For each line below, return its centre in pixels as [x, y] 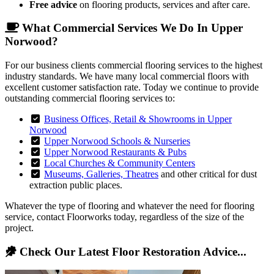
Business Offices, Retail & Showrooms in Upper [138, 119]
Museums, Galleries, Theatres [101, 174]
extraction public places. [76, 185]
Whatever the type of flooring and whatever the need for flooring [130, 206]
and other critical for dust [208, 174]
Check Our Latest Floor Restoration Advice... [131, 251]
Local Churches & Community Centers [120, 163]
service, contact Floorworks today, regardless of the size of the [124, 217]
